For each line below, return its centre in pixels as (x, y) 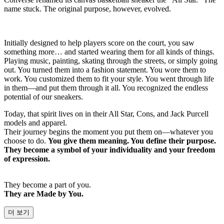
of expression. (27, 158)
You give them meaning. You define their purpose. (132, 140)
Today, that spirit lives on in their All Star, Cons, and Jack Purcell (106, 113)
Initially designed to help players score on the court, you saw (99, 42)
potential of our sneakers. (43, 96)
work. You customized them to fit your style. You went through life (109, 78)
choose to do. (26, 140)
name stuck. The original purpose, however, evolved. (87, 8)
